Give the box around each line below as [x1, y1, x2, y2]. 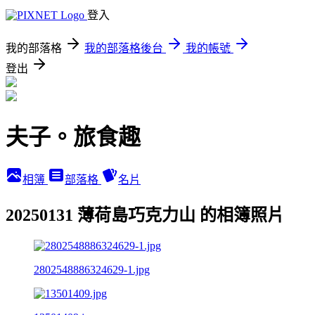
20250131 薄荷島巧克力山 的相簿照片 [6, 205, 284, 224]
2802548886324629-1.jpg [34, 263, 150, 276]
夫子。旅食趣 [6, 124, 141, 150]
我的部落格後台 [84, 42, 163, 54]
